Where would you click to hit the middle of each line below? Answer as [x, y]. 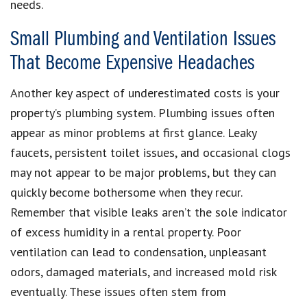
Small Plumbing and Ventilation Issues [143, 39]
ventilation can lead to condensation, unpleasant [138, 251]
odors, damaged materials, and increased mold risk [143, 271]
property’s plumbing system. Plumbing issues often [143, 112]
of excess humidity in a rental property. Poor [126, 232]
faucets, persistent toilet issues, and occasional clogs [150, 152]
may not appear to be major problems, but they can [143, 172]
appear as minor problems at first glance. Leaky [133, 132]
